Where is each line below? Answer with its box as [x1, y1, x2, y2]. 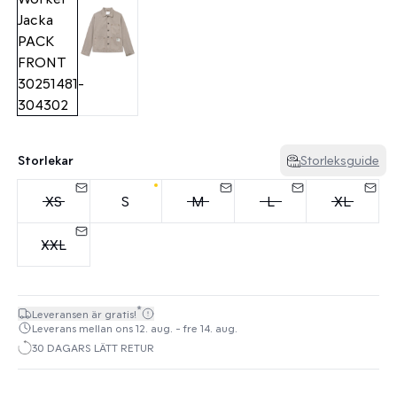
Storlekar [18, 152, 74, 167]
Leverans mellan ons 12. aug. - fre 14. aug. [32, 322, 237, 334]
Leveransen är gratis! [32, 307, 136, 320]
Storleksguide [300, 152, 379, 167]
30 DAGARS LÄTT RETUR [32, 341, 154, 354]
